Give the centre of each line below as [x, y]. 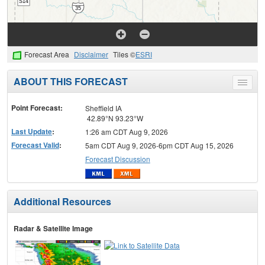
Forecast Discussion [117, 159]
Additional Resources [62, 202]
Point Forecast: [37, 107]
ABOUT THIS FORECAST [71, 81]
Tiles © [124, 54]
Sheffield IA [103, 108]
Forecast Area [47, 54]
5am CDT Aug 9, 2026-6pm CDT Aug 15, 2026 [159, 145]
